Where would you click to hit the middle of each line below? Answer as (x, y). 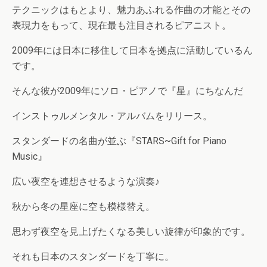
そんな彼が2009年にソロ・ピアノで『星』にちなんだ (128, 91)
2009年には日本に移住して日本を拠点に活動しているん (132, 50)
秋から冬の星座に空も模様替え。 (83, 207)
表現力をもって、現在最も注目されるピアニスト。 (122, 25)
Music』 (30, 156)
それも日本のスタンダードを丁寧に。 (93, 257)
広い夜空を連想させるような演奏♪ (86, 181)
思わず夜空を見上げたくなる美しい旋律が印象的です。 (131, 232)
